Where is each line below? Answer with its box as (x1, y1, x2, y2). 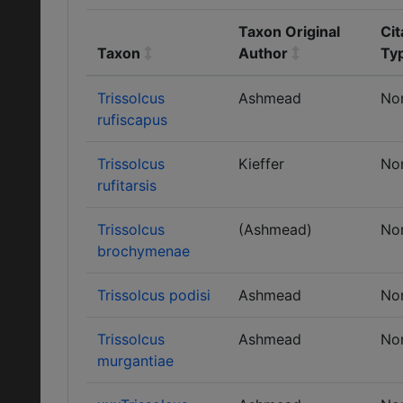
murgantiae (97, 352, 174, 370)
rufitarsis (97, 176, 157, 194)
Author (238, 44, 288, 62)
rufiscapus (97, 111, 167, 129)
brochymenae (97, 242, 190, 260)
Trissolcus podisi (97, 286, 210, 304)
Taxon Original (238, 22, 340, 40)
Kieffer (238, 155, 284, 173)
